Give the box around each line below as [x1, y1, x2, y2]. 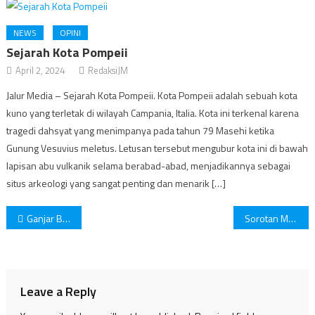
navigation [5, 230, 104, 262]
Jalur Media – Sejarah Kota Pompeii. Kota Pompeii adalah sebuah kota [6, 88, 298, 103]
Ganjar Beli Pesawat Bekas [26, 211, 63, 226]
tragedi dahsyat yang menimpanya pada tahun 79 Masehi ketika [6, 123, 275, 138]
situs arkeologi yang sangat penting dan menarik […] [6, 176, 226, 191]
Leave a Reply [20, 282, 96, 301]
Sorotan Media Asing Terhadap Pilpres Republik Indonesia [288, 211, 296, 226]
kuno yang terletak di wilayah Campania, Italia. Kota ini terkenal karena [6, 105, 300, 120]
